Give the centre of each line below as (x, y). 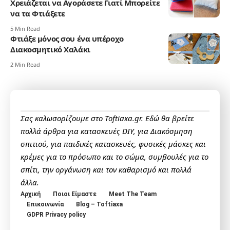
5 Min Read (25, 29)
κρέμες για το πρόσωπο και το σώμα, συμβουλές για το (114, 157)
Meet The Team (133, 194)
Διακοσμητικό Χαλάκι (50, 50)
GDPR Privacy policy (56, 215)
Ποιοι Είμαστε (75, 194)
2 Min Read (25, 65)
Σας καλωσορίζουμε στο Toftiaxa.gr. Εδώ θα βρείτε (107, 118)
